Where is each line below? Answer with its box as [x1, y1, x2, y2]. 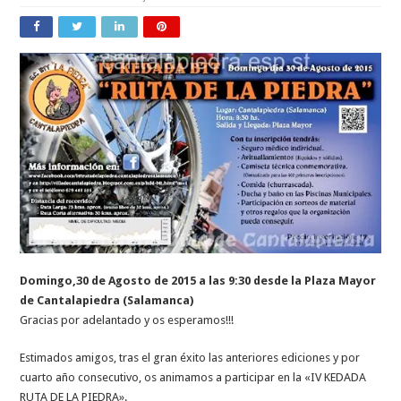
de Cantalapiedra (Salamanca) [20, 293, 194, 307]
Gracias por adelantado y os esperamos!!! [20, 312, 235, 327]
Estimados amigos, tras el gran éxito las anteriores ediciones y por [20, 350, 361, 364]
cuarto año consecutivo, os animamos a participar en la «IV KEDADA [20, 370, 367, 384]
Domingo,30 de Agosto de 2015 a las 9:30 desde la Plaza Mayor [20, 273, 377, 287]
